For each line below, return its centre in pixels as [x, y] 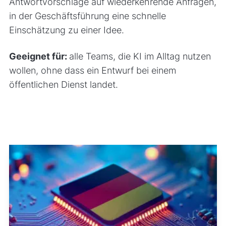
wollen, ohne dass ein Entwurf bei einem [92, 70]
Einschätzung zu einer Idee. [66, 30]
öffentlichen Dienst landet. [63, 84]
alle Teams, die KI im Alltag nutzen [140, 56]
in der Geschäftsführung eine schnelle [87, 16]
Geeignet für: [39, 56]
